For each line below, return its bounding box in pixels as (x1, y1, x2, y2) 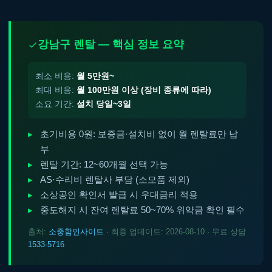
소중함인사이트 (49, 227, 104, 236)
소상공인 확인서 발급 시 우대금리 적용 (40, 190, 198, 200)
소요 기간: (35, 99, 76, 109)
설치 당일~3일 (76, 99, 131, 109)
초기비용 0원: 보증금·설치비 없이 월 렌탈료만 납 (40, 129, 238, 139)
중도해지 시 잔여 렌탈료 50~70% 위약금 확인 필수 (40, 205, 245, 215)
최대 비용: (35, 85, 76, 95)
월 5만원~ (76, 71, 114, 81)
